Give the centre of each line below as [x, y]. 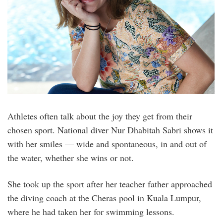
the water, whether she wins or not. [71, 158]
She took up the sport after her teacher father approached [110, 184]
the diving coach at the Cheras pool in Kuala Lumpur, [104, 198]
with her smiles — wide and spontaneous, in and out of [107, 144]
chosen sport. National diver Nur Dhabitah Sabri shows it [110, 130]
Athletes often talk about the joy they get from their [100, 116]
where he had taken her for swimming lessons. [91, 212]
